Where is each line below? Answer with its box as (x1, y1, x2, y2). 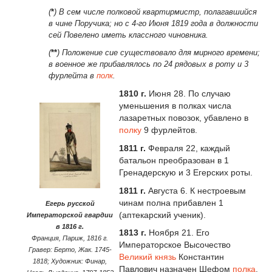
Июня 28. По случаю (149, 88, 231, 98)
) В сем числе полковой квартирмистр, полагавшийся (54, 7, 257, 17)
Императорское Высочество (119, 240, 231, 250)
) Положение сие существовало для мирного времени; (57, 48, 260, 58)
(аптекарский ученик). (119, 209, 206, 220)
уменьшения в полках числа (119, 100, 231, 110)
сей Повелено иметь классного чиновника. (49, 30, 208, 40)
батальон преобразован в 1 (119, 155, 229, 165)
